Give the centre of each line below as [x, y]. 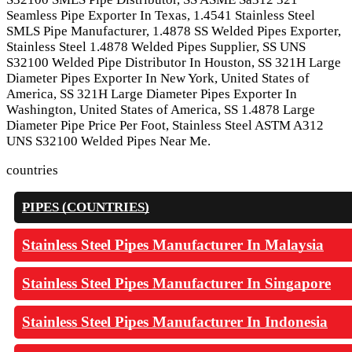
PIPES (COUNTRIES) [86, 207]
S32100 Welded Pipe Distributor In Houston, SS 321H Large [174, 62]
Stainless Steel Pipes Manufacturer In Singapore [176, 283]
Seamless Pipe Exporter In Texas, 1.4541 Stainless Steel [161, 15]
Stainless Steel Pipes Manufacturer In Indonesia [175, 321]
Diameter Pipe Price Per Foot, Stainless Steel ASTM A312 [165, 125]
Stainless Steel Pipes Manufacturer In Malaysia [173, 244]
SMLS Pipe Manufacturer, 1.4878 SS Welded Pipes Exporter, [174, 31]
